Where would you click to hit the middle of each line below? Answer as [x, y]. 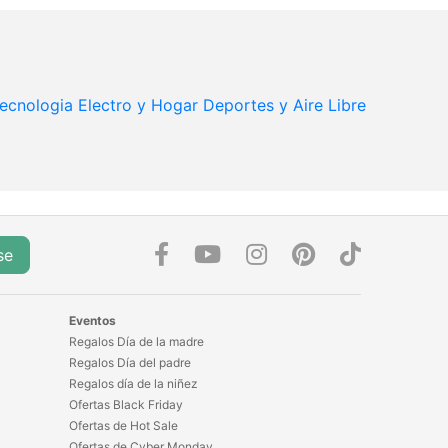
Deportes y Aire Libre [284, 105]
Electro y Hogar [138, 105]
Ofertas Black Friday [125, 405]
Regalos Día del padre [129, 363]
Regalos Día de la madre [136, 342]
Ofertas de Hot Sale [123, 426]
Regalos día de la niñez [133, 384]
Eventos [92, 321]
